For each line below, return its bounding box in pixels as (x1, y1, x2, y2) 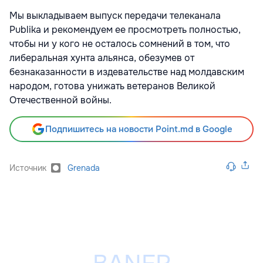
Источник (9, 163, 46, 174)
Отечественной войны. (9, 94, 112, 107)
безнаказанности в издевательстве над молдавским (9, 66, 244, 79)
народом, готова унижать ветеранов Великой (9, 80, 215, 93)
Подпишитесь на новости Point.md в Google (45, 123, 232, 136)
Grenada (68, 163, 100, 174)
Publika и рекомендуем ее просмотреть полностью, (9, 23, 241, 36)
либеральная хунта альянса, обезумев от (9, 52, 194, 65)
